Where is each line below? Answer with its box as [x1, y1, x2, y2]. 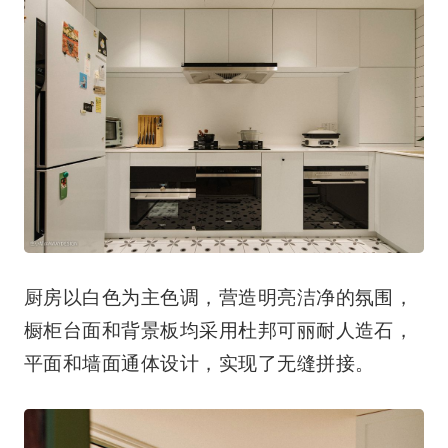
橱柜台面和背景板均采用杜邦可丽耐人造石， [23, 320, 414, 342]
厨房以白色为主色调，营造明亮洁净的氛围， [23, 287, 414, 309]
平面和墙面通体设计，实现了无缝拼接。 [23, 353, 375, 375]
